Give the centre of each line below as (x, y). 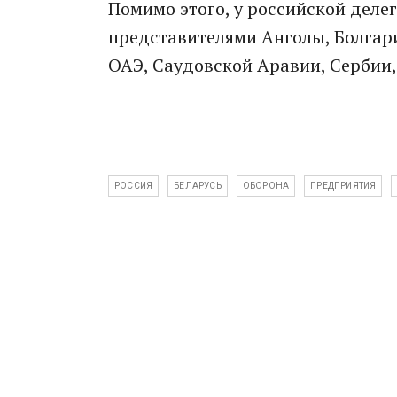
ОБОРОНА (266, 186)
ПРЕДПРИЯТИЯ (343, 186)
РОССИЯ (134, 186)
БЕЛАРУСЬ (198, 186)
